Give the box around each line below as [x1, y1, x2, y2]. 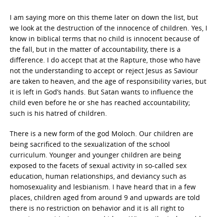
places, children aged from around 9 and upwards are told [10, 193, 200, 202]
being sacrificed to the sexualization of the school [10, 139, 170, 149]
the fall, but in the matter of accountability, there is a [10, 45, 181, 54]
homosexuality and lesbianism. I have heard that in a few [10, 182, 196, 191]
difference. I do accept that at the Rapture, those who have [10, 55, 201, 64]
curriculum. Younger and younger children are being [10, 150, 181, 159]
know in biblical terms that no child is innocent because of [10, 34, 200, 43]
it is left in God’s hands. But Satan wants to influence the [10, 87, 193, 96]
